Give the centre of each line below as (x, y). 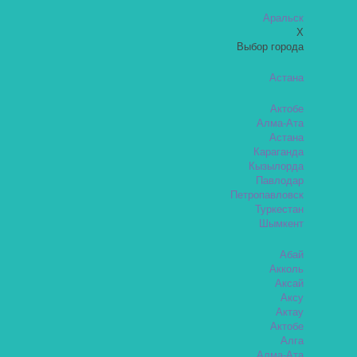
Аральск (284, 18)
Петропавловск (267, 195)
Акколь (287, 269)
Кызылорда (277, 167)
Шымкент (282, 224)
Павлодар (280, 181)
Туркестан (280, 210)
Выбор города (271, 47)
